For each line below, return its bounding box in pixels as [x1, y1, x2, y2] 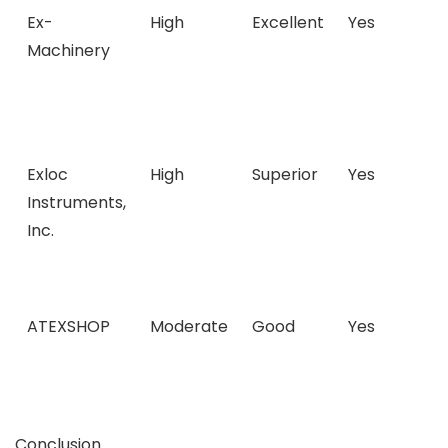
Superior [252, 163, 318, 186]
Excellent [252, 11, 324, 34]
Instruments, [27, 191, 126, 214]
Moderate [150, 315, 228, 338]
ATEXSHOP [27, 315, 110, 338]
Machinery [27, 39, 110, 62]
